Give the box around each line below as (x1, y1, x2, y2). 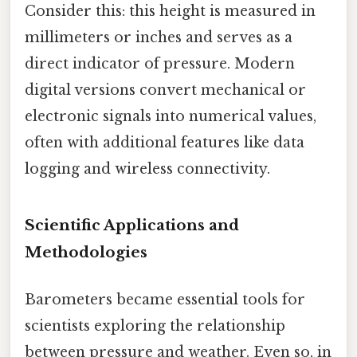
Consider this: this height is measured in (25, 2, 316, 20)
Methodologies (25, 242, 147, 261)
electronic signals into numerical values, (25, 107, 316, 125)
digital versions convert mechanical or (25, 80, 306, 99)
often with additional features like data (25, 133, 304, 151)
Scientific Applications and (25, 215, 239, 234)
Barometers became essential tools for (25, 290, 305, 308)
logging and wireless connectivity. (25, 159, 270, 178)
